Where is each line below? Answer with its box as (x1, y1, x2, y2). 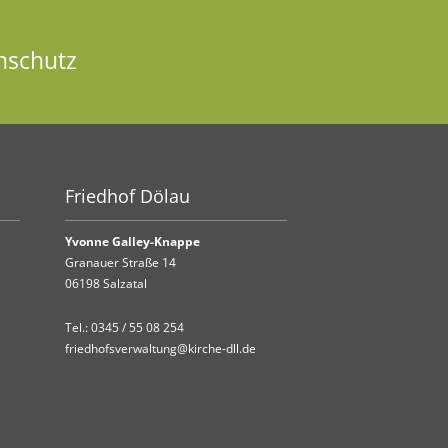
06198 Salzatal (65, 275, 148, 292)
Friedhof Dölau (65, 183, 191, 208)
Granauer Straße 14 (65, 254, 177, 271)
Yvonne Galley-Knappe (65, 233, 201, 250)
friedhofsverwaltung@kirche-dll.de (65, 339, 257, 357)
